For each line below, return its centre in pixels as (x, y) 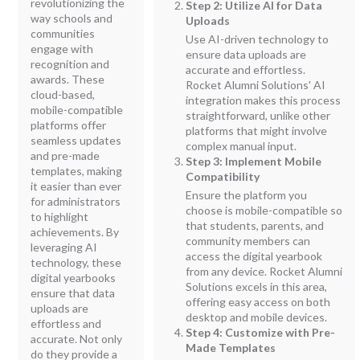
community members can (248, 240)
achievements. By (75, 231)
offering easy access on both (258, 301)
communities (63, 33)
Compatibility (223, 176)
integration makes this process (264, 100)
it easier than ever (76, 186)
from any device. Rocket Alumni (264, 271)
